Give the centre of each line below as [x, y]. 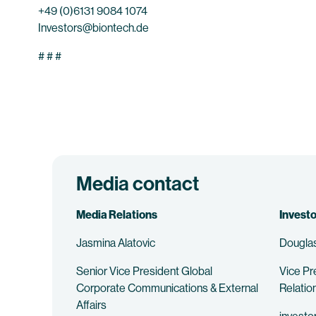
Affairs [91, 305]
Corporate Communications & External [167, 288]
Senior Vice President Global [144, 271]
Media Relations [117, 215]
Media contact [138, 184]
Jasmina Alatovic [116, 243]
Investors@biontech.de [93, 28]
